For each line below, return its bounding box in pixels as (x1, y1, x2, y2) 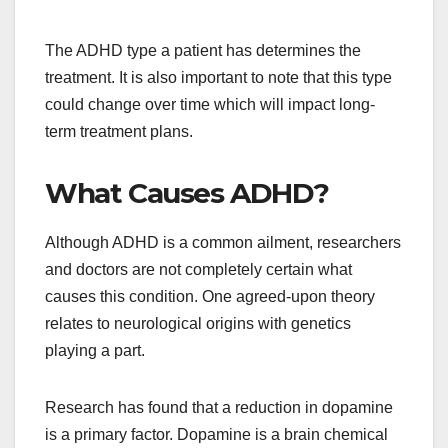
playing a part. (45, 341, 145, 359)
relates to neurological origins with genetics (45, 314, 351, 332)
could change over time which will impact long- (45, 95, 375, 113)
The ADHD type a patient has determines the (45, 41, 361, 59)
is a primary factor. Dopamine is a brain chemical (45, 425, 388, 443)
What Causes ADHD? (45, 175, 329, 210)
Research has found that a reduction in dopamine (45, 398, 393, 416)
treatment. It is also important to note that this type (45, 68, 392, 86)
